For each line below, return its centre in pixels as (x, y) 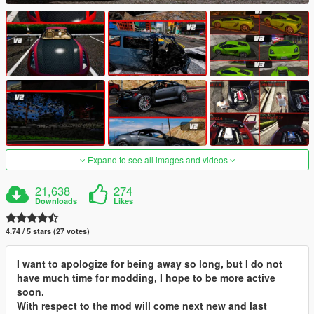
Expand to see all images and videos (157, 160)
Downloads (56, 201)
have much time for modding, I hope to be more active (146, 278)
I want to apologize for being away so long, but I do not (150, 264)
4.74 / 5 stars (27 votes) (48, 231)
